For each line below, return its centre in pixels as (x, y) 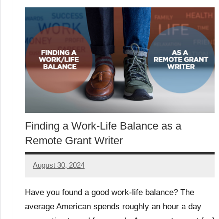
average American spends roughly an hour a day (113, 206)
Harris (43, 184)
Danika (44, 172)
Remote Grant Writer (74, 140)
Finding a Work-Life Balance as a (103, 126)
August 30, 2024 (59, 165)
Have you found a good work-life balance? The (109, 192)
